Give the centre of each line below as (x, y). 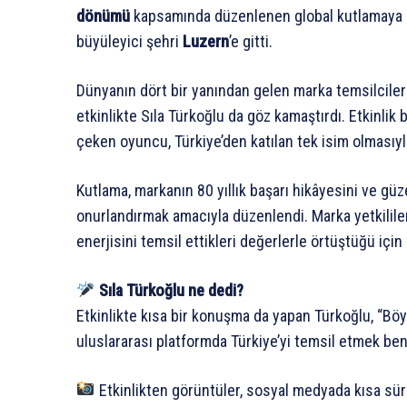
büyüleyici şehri (129, 41)
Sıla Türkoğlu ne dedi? (171, 290)
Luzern (206, 41)
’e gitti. (251, 41)
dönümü (103, 15)
